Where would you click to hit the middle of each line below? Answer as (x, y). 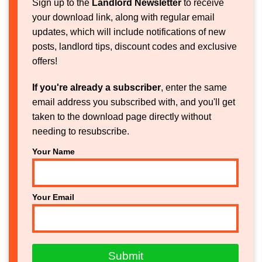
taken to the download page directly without (122, 116)
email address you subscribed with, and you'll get (134, 102)
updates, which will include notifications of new (129, 32)
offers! (45, 61)
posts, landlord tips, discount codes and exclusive (135, 46)
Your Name (54, 151)
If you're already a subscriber (96, 87)
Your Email (53, 197)
